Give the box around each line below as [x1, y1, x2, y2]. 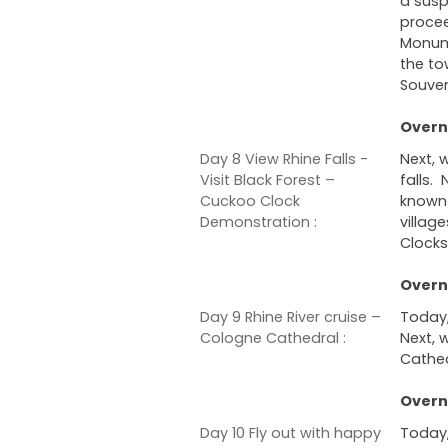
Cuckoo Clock [200, 190, 300, 211]
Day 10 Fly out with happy [200, 423, 381, 444]
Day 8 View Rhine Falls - [200, 148, 368, 169]
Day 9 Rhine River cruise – [200, 307, 381, 327]
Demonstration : [200, 211, 317, 232]
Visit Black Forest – [200, 169, 335, 190]
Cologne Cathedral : [200, 328, 346, 348]
